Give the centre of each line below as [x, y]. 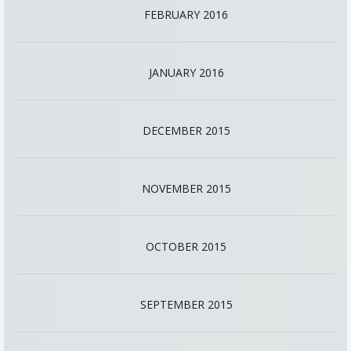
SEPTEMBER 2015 [186, 304]
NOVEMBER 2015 [186, 188]
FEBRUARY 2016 [186, 14]
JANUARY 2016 [186, 72]
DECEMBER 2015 [186, 130]
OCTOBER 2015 [186, 246]
